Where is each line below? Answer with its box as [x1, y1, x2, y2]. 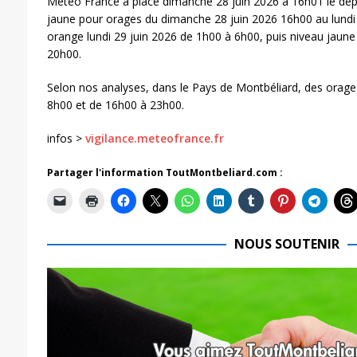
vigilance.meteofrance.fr [84, 130, 224, 146]
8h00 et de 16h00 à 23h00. [46, 96, 184, 112]
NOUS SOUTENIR [233, 234, 339, 253]
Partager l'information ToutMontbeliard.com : [46, 165, 283, 179]
